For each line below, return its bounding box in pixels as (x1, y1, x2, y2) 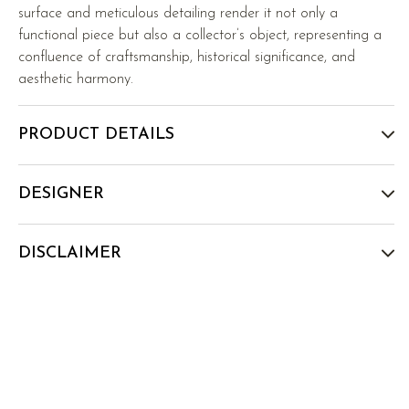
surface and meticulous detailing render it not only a (18, 6, 339, 22)
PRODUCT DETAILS (18, 126, 175, 144)
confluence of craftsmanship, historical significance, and (18, 50, 356, 66)
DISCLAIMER (18, 245, 122, 263)
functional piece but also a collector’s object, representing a (18, 28, 383, 44)
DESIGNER (18, 185, 105, 204)
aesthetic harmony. (18, 72, 134, 88)
